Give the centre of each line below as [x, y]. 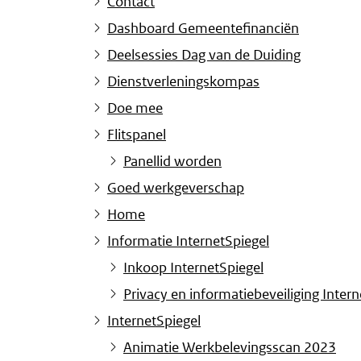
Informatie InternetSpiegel [188, 241]
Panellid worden [172, 162]
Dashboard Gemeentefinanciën [203, 29]
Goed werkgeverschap [176, 188]
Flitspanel [137, 135]
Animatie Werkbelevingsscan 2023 [230, 348]
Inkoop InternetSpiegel [193, 268]
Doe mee [135, 108]
